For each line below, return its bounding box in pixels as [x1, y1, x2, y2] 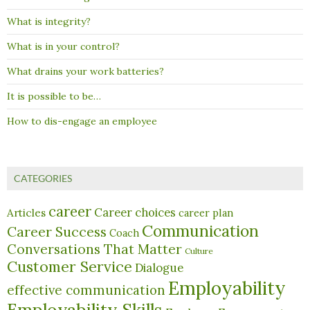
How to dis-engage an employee [7, 115, 157, 128]
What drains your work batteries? [7, 65, 164, 78]
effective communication [7, 282, 165, 299]
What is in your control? [7, 40, 120, 53]
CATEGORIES [14, 172, 72, 185]
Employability [168, 276, 286, 300]
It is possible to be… [7, 90, 101, 103]
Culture [185, 246, 213, 257]
